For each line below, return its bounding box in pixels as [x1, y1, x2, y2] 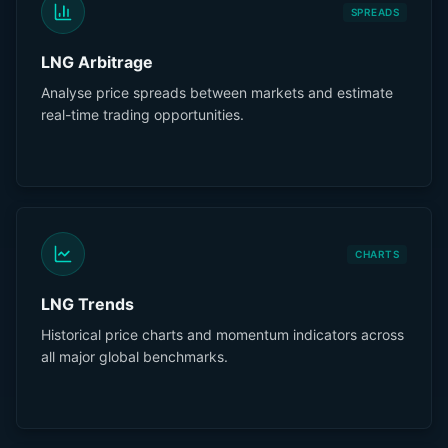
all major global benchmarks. [41, 348, 228, 365]
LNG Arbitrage [41, 52, 153, 72]
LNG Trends [41, 294, 134, 314]
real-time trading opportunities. [41, 106, 244, 123]
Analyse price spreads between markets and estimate [41, 84, 393, 101]
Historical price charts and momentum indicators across [41, 326, 404, 343]
